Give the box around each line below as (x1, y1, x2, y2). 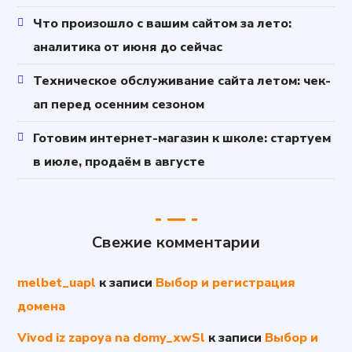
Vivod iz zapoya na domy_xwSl (17, 328, 206, 346)
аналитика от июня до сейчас (33, 38, 223, 56)
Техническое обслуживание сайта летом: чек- (33, 71, 332, 90)
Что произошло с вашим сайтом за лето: (33, 14, 292, 32)
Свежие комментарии (92, 231, 260, 253)
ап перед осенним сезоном (33, 95, 205, 113)
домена (17, 297, 66, 315)
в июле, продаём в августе (33, 152, 206, 170)
